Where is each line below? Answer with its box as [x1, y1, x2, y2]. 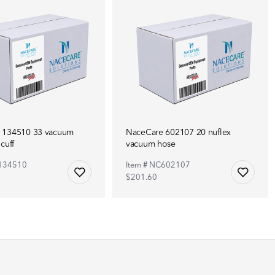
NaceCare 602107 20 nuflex [126, 128, 231, 137]
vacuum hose [126, 139, 176, 149]
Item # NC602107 [126, 161, 190, 169]
